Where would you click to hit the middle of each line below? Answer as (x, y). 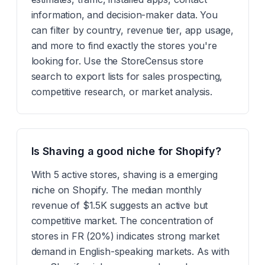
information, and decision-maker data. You (124, 15)
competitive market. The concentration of (122, 221)
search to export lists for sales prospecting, (127, 76)
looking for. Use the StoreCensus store (117, 61)
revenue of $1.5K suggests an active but (119, 205)
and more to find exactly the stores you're (124, 46)
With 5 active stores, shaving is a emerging (124, 174)
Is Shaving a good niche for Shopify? (126, 151)
